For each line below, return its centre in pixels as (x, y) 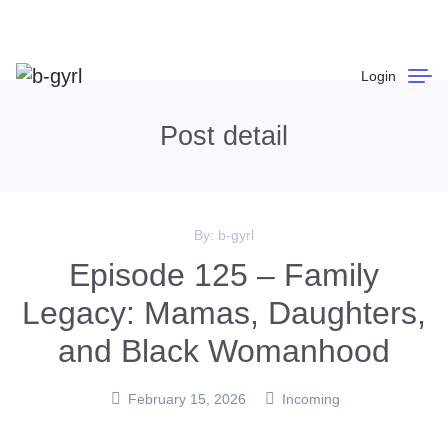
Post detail (224, 136)
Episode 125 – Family (224, 275)
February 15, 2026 (187, 399)
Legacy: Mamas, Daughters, (224, 313)
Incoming (311, 399)
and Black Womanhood (224, 351)
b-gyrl (236, 235)
